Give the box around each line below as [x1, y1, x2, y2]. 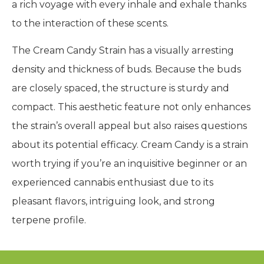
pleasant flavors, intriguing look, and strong [12, 196, 215, 207]
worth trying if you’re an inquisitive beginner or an [12, 158, 247, 170]
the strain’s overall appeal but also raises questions [12, 120, 247, 132]
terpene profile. [12, 214, 86, 226]
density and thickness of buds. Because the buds [12, 64, 241, 75]
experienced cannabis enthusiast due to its [12, 177, 213, 189]
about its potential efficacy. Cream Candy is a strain [12, 139, 248, 151]
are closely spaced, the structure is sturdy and [12, 82, 229, 94]
